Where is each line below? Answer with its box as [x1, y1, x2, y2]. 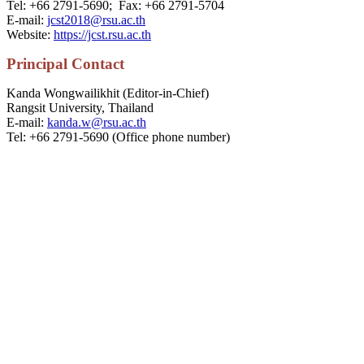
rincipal [16, 54, 71, 72]
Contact [71, 54, 124, 72]
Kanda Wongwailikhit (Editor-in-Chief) [6, 85, 209, 100]
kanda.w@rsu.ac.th [47, 115, 146, 129]
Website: [6, 27, 54, 41]
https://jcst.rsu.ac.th [54, 27, 151, 41]
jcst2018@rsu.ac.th [47, 12, 145, 27]
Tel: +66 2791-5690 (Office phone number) [6, 129, 230, 144]
